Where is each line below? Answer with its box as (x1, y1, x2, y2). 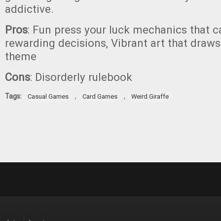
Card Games (82, 93, 117, 100)
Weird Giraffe (131, 93, 169, 100)
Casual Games (28, 93, 69, 100)
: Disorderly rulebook (30, 71, 132, 83)
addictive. (5, 2, 57, 15)
